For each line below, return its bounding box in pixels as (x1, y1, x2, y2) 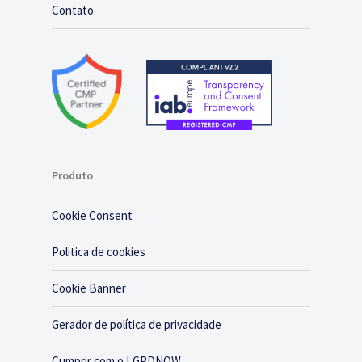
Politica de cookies (52, 244, 145, 260)
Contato (52, 2, 94, 19)
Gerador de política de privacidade (52, 317, 221, 333)
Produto (52, 168, 93, 183)
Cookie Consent (52, 208, 133, 224)
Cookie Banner (52, 280, 126, 297)
